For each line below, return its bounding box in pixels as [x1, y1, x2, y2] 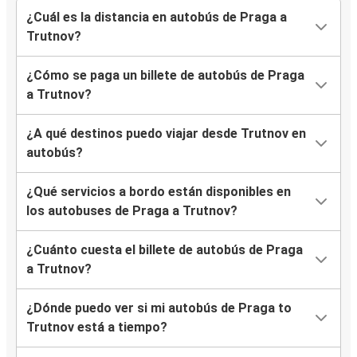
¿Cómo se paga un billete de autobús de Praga [26, 68, 304, 84]
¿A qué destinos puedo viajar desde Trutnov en [26, 126, 306, 142]
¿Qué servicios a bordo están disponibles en [26, 184, 291, 200]
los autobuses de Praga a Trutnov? [26, 203, 237, 219]
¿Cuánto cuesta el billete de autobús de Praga [26, 242, 303, 258]
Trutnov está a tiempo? [26, 320, 167, 335]
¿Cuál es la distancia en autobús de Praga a [26, 10, 287, 25]
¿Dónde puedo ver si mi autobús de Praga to [26, 300, 292, 316]
